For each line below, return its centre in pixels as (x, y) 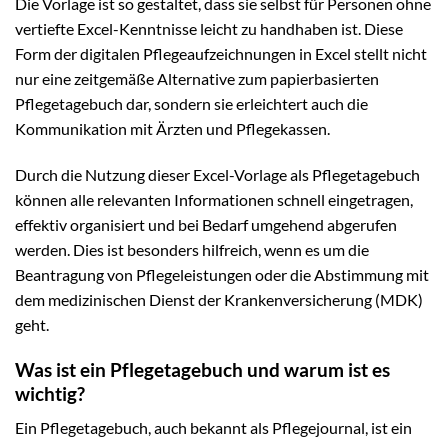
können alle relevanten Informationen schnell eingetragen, (214, 199)
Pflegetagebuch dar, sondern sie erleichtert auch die (191, 103)
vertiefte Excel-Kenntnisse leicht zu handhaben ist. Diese (209, 28)
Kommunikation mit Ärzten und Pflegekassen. (172, 128)
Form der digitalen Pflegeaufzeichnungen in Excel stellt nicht (221, 53)
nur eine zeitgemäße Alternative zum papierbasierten (197, 78)
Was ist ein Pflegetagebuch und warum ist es (202, 369)
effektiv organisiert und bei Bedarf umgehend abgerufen (206, 224)
